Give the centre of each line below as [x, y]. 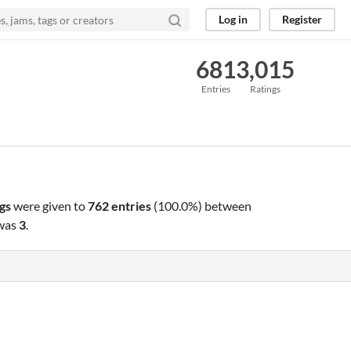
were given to [49, 206]
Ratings [265, 89]
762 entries [119, 206]
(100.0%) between [201, 206]
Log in [233, 19]
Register [302, 19]
